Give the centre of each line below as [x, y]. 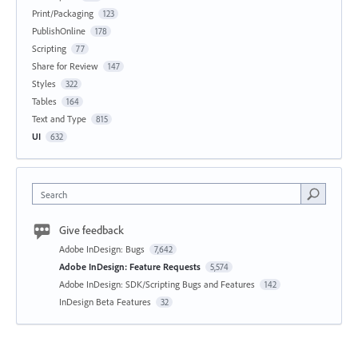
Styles [44, 84]
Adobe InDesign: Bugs [103, 249]
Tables [44, 101]
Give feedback [91, 231]
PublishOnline [59, 31]
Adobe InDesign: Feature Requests [131, 267]
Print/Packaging [63, 14]
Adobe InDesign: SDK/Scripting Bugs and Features [158, 284]
